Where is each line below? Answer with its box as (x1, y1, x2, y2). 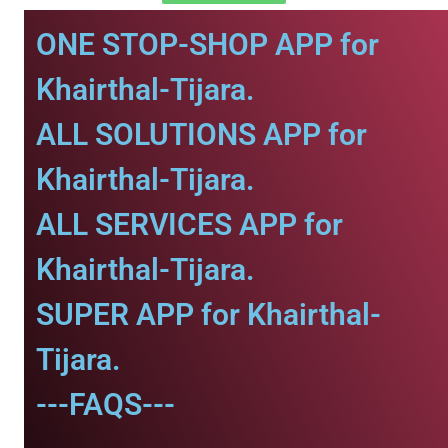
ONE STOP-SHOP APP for (36, 27, 379, 62)
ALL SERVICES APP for (36, 207, 343, 242)
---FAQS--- (36, 387, 175, 422)
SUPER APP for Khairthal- (36, 297, 381, 332)
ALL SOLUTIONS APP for (36, 117, 367, 152)
